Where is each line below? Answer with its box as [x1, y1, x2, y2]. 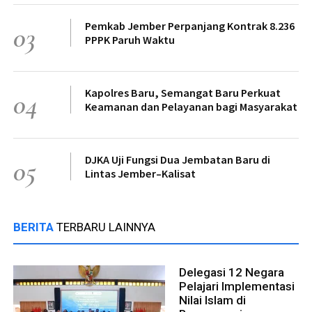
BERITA [13, 220, 56, 235]
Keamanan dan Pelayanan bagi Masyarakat [85, 100, 297, 114]
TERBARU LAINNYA [56, 220, 155, 235]
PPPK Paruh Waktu [85, 33, 175, 47]
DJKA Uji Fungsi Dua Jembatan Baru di [85, 153, 270, 167]
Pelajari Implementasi [179, 279, 295, 294]
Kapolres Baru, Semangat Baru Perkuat [85, 86, 281, 100]
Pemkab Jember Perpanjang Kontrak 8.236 [85, 19, 295, 33]
